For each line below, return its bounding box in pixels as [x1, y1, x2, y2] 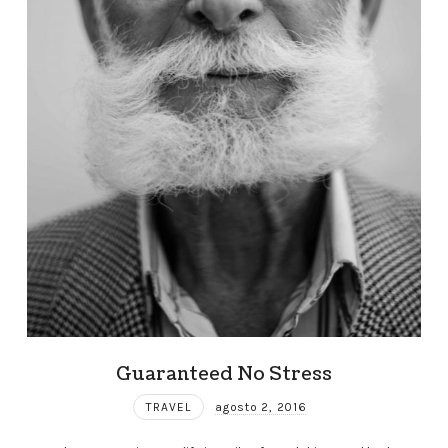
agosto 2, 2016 [215, 399, 307, 414]
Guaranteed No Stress [115, 360, 332, 387]
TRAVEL [146, 399, 192, 414]
